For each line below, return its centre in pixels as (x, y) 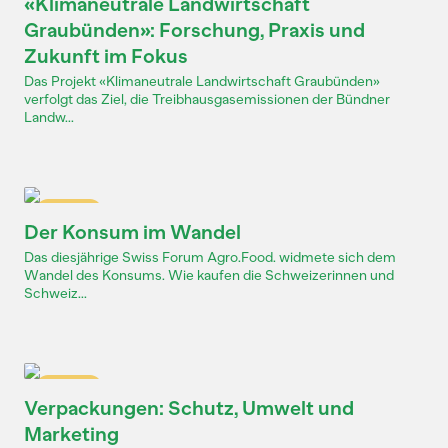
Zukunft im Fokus (106, 56)
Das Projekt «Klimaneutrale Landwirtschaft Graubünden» (202, 81)
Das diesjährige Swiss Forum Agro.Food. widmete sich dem (210, 257)
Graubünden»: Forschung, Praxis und (194, 30)
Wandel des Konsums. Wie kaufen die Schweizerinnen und (209, 275)
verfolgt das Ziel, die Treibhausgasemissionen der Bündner (207, 99)
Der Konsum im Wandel (132, 232)
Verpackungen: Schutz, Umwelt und (189, 408)
